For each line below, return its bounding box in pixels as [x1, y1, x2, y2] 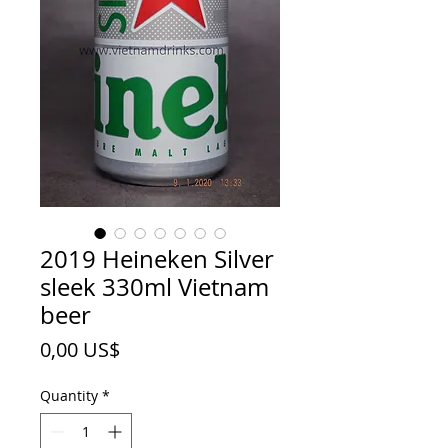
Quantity [40, 386, 98, 405]
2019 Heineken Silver [40, 243, 274, 275]
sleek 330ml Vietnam [40, 271, 269, 303]
